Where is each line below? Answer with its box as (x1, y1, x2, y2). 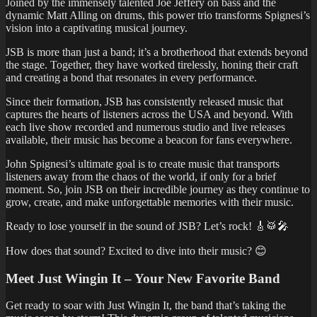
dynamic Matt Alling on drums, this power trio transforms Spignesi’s (6, 9, 310, 22)
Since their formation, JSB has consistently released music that (6, 96, 283, 108)
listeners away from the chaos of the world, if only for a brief (6, 171, 276, 183)
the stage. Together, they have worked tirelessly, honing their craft (6, 59, 298, 71)
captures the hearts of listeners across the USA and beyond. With (6, 108, 293, 121)
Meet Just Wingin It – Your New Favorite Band (6, 270, 280, 286)
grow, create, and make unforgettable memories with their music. (6, 196, 294, 209)
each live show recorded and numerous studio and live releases (6, 121, 285, 134)
